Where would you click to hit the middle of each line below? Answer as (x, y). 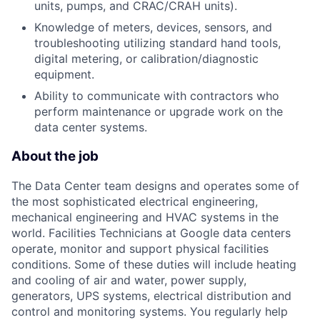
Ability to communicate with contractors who (157, 96)
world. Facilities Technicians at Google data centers (151, 232)
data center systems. (91, 127)
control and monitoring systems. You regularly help (150, 311)
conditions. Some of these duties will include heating (154, 264)
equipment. (64, 75)
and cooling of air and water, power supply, (129, 280)
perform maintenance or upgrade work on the (159, 112)
